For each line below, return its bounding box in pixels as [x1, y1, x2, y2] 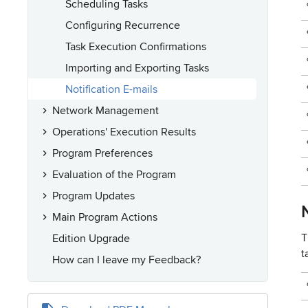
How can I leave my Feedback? [52, 251, 201, 267]
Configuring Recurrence [65, 16, 180, 33]
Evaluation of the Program [52, 166, 176, 182]
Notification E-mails [65, 80, 157, 97]
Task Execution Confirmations [65, 38, 206, 54]
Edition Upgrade [52, 230, 130, 246]
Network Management [52, 102, 159, 118]
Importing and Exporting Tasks [65, 59, 209, 76]
